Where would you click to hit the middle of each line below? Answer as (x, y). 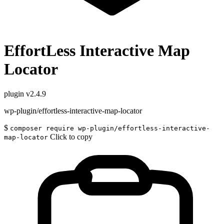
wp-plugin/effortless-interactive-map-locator (73, 110)
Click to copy (71, 136)
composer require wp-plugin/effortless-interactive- (110, 128)
